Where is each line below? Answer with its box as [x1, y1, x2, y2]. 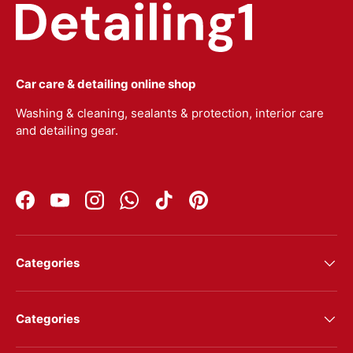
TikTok [162, 199, 200, 215]
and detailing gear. [16, 122, 118, 138]
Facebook [24, 199, 79, 215]
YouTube [58, 199, 108, 215]
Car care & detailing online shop [16, 76, 195, 91]
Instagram [93, 199, 149, 215]
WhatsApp [128, 199, 185, 215]
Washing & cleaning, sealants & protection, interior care [16, 105, 324, 121]
